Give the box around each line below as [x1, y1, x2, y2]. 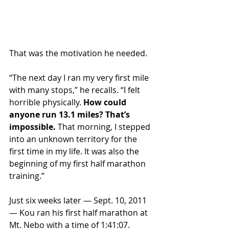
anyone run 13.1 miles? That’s [9, 109, 132, 121]
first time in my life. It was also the [9, 146, 141, 157]
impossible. [9, 121, 56, 133]
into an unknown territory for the [9, 133, 139, 145]
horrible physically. [9, 97, 83, 108]
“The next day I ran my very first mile [9, 72, 151, 84]
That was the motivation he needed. [9, 48, 147, 59]
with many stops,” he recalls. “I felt [9, 84, 142, 96]
